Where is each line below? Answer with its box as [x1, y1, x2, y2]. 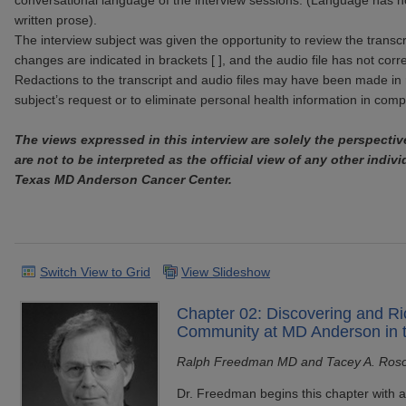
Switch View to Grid [40, 264, 150, 279]
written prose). [14, 13, 97, 27]
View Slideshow [181, 264, 270, 279]
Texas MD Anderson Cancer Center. [14, 172, 232, 187]
